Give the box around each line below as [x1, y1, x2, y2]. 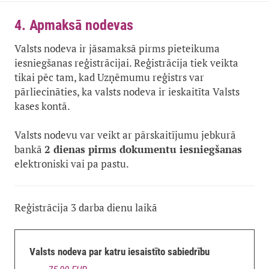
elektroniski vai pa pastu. [14, 157, 129, 171]
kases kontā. [14, 99, 70, 113]
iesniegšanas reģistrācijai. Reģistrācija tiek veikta [14, 56, 238, 70]
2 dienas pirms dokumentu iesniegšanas [44, 142, 242, 157]
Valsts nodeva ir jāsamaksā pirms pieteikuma [14, 41, 220, 56]
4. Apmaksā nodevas [14, 17, 133, 34]
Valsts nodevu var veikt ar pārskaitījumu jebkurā [14, 128, 236, 142]
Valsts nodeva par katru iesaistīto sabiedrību [29, 246, 210, 258]
